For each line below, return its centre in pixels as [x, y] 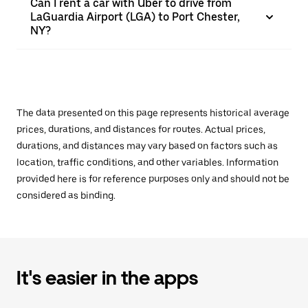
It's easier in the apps [107, 278]
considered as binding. [66, 195]
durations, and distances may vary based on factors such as [147, 146]
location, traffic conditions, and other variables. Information [147, 162]
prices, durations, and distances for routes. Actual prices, [141, 129]
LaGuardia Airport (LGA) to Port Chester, [135, 17]
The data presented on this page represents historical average [153, 113]
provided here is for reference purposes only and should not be [153, 179]
